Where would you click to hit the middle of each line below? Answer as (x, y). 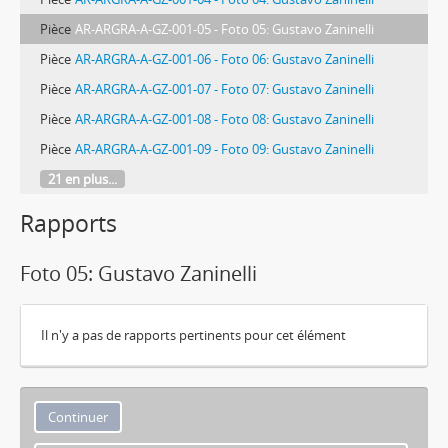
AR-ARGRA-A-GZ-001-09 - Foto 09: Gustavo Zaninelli (224, 148)
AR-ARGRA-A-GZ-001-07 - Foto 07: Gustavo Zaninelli (224, 88)
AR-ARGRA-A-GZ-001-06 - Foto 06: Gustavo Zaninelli (224, 58)
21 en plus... (82, 178)
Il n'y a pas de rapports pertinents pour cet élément (193, 334)
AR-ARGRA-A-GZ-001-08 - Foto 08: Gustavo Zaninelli (224, 118)
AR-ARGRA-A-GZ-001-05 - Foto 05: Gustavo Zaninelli (224, 28)
